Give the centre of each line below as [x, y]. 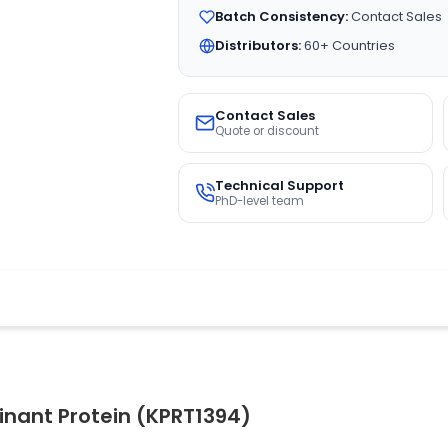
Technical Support [279, 185]
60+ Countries [347, 45]
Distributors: [257, 45]
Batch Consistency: [281, 16]
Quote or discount [266, 131]
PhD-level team [259, 201]
